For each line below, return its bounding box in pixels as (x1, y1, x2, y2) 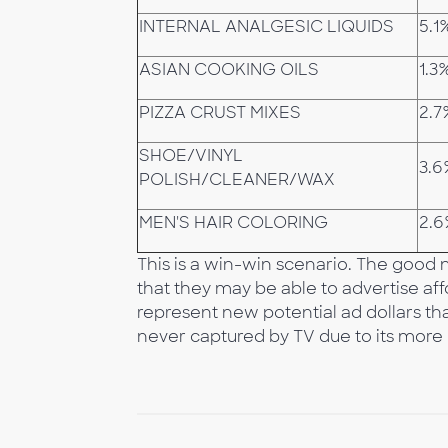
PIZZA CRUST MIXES (139, 102, 301, 123)
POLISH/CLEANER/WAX (139, 169, 335, 190)
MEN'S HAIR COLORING (139, 212, 328, 233)
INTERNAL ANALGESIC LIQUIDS (139, 16, 394, 37)
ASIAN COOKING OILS (139, 59, 319, 80)
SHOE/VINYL (139, 145, 243, 166)
